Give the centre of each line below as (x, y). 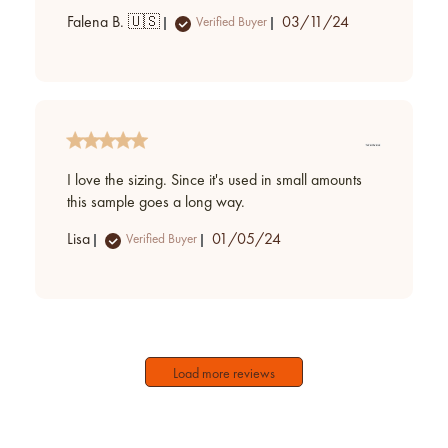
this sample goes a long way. (156, 202)
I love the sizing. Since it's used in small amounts (214, 180)
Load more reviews (224, 374)
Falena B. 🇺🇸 (113, 22)
